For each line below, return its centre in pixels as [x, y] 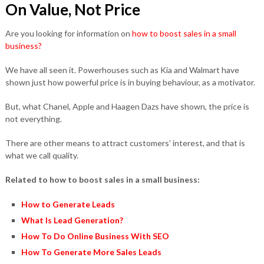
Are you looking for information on [68, 33]
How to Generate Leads [68, 204]
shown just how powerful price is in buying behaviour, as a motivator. [130, 82]
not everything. [33, 119]
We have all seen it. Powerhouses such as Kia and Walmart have [122, 70]
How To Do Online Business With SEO [95, 236]
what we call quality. [42, 155]
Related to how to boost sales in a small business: [102, 179]
